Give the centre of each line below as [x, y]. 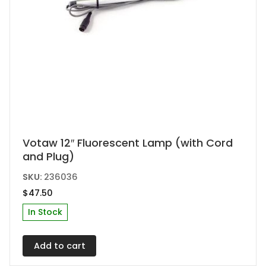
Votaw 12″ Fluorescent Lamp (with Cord [128, 143]
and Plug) [49, 157]
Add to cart [59, 246]
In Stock [45, 212]
